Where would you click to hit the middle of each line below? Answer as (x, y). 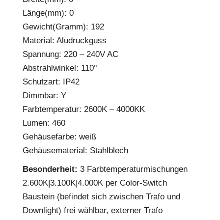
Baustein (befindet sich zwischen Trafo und (101, 197)
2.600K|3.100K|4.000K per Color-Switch (95, 183)
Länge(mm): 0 (48, 13)
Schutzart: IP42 (51, 82)
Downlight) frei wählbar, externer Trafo (93, 210)
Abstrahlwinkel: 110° (60, 68)
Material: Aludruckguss (65, 41)
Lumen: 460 (44, 123)
